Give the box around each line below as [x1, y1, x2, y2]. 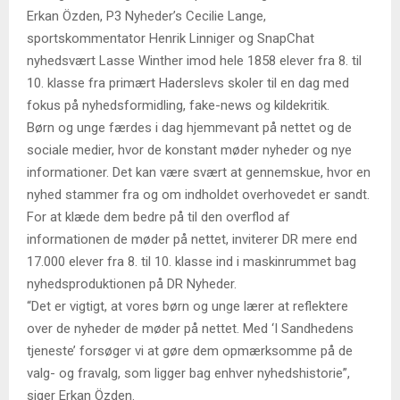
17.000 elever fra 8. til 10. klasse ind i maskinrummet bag [27, 253, 356, 270]
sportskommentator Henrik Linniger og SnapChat [27, 29, 314, 46]
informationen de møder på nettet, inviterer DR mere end [27, 230, 357, 247]
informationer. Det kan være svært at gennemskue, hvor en [27, 163, 371, 180]
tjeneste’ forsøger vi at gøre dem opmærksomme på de [27, 342, 353, 359]
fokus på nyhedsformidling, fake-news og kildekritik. [27, 96, 329, 113]
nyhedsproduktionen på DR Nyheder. [27, 275, 237, 292]
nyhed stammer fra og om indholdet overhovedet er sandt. [27, 186, 370, 203]
